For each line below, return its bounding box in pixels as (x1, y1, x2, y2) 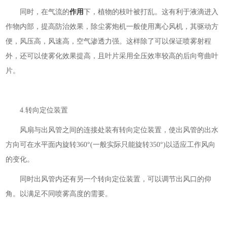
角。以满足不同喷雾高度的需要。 (6, 190, 112, 198)
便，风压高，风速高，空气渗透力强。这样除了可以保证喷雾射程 (6, 37, 212, 45)
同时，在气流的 (6, 8, 70, 16)
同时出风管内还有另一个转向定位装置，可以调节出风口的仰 (6, 175, 212, 183)
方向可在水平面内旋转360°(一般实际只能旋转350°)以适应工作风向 (6, 140, 216, 148)
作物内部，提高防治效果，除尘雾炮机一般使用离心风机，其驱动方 (6, 22, 219, 30)
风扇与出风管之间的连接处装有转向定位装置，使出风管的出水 (6, 126, 219, 134)
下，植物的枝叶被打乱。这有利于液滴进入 (84, 8, 219, 16)
